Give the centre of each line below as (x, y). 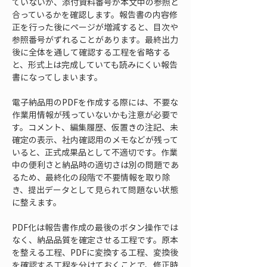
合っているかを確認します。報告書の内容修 (95, 14)
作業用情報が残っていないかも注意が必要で (95, 114)
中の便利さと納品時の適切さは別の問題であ (95, 164)
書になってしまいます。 (57, 77)
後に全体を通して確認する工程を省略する (91, 52)
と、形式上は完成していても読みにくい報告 (95, 64)
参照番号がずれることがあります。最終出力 (95, 39)
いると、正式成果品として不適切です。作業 (95, 152)
